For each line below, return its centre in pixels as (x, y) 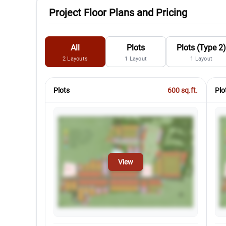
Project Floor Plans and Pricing (118, 13)
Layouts (78, 59)
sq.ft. (189, 90)
